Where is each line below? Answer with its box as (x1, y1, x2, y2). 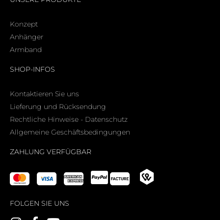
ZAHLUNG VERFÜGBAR (10, 147, 91, 156)
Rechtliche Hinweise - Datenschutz (10, 114, 128, 124)
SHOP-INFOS (10, 64, 55, 74)
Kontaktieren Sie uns (10, 89, 79, 98)
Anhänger (10, 32, 43, 41)
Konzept (10, 19, 38, 28)
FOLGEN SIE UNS (10, 198, 69, 208)
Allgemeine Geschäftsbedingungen (10, 127, 130, 137)
